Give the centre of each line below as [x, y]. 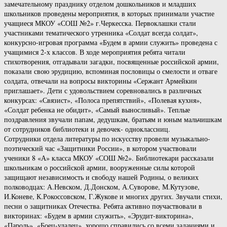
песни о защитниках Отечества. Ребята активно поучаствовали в [103, 206]
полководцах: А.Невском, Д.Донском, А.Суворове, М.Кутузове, [102, 186]
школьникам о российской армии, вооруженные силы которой [100, 167]
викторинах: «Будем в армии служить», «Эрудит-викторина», [99, 215]
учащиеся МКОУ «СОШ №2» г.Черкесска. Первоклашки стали [100, 23]
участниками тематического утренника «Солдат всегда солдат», [101, 32]
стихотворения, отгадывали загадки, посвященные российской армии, [111, 61]
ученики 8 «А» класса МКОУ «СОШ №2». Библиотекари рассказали [109, 158]
